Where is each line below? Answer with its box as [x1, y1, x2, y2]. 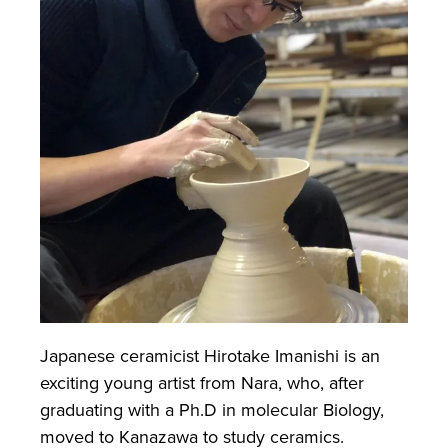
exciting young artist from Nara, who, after [40, 369, 364, 396]
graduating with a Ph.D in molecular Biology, [40, 396, 384, 423]
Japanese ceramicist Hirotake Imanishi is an [40, 342, 380, 369]
